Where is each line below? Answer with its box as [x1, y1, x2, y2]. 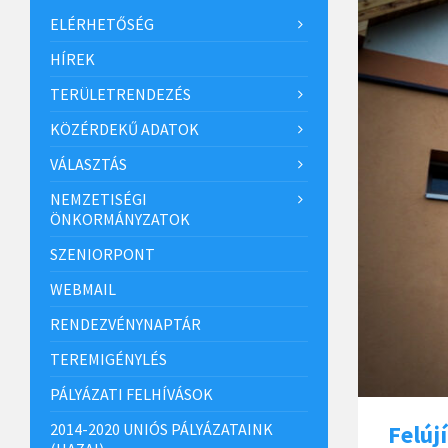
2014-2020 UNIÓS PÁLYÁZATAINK [50, 418, 273, 439]
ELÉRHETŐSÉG [50, 13, 154, 34]
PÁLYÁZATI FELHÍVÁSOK [50, 383, 213, 404]
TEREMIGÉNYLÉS [50, 348, 167, 369]
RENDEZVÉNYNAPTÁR [50, 313, 201, 334]
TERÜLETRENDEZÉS [50, 83, 191, 104]
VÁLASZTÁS [50, 153, 127, 174]
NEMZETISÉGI [50, 188, 147, 209]
